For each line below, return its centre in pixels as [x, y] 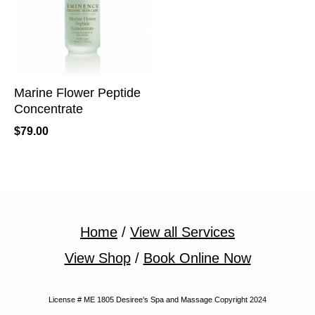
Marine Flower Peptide [77, 93]
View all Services [182, 232]
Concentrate [49, 109]
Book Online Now [197, 258]
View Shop [97, 258]
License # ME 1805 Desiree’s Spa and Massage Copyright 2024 [157, 300]
